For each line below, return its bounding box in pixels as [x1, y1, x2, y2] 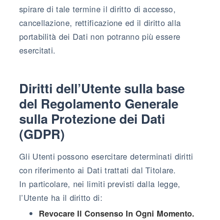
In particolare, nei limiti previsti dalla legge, [19, 177, 181, 190]
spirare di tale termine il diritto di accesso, [19, 2, 176, 15]
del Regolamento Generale [19, 94, 178, 112]
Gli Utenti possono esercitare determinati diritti [19, 150, 193, 162]
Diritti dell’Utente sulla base [19, 79, 185, 97]
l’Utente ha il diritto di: [19, 191, 103, 203]
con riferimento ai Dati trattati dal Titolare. [19, 164, 176, 176]
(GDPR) [19, 124, 65, 143]
